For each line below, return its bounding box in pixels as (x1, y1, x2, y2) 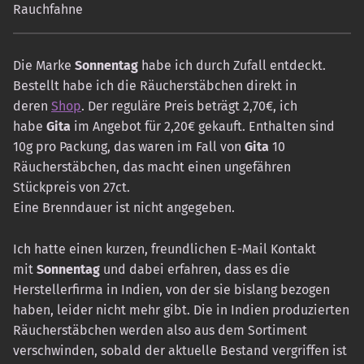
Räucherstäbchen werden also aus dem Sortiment (13, 322, 307, 338)
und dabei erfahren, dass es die (100, 261, 290, 277)
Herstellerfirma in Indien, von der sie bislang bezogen (13, 281, 330, 297)
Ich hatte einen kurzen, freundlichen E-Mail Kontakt (13, 240, 316, 257)
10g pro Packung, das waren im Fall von (13, 138, 245, 154)
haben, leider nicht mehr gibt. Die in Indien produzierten (13, 301, 349, 318)
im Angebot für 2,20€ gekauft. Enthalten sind (71, 118, 335, 134)
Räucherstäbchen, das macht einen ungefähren (13, 158, 291, 175)
